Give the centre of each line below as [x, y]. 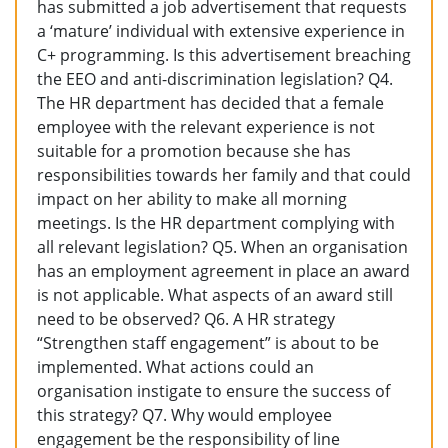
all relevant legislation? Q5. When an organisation [222, 247]
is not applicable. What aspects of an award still [215, 295]
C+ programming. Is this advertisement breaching [224, 55]
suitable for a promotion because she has [194, 151]
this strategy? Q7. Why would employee [184, 415]
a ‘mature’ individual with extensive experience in [221, 31]
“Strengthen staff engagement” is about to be [208, 343]
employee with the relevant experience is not [206, 127]
